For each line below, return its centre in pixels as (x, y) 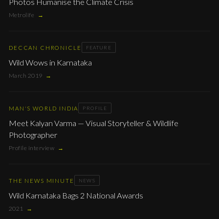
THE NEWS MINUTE (42, 180)
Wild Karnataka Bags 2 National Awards (76, 195)
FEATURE (99, 47)
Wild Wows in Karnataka (50, 62)
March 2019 (26, 76)
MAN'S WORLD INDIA (44, 108)
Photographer (33, 135)
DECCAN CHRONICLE (45, 47)
